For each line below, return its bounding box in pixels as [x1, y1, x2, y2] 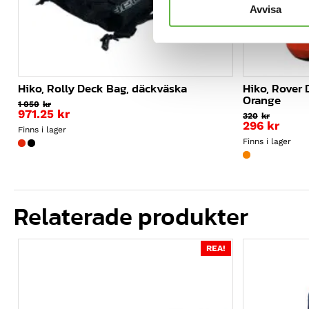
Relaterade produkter [14, 198, 248, 235]
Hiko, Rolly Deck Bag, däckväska [18, 79, 187, 97]
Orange [243, 90, 281, 109]
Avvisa [249, 3, 281, 16]
